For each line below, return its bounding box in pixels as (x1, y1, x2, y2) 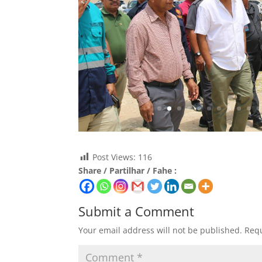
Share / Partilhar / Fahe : (78, 165, 177, 177)
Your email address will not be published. (78, 225, 243, 236)
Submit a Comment (78, 202, 195, 220)
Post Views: (92, 151, 136, 163)
